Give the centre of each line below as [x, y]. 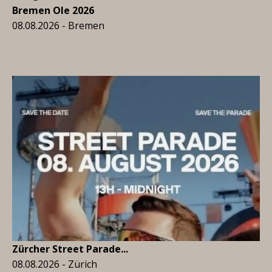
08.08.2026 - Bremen [58, 25]
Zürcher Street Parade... [70, 249]
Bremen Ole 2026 [53, 10]
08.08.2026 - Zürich [55, 264]
